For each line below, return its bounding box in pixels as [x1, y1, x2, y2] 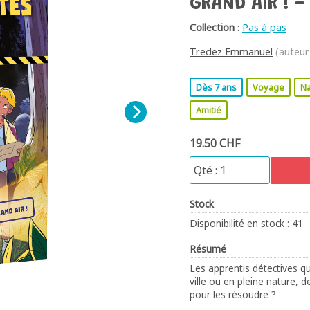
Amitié [196, 103, 221, 116]
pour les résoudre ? [190, 287, 276, 301]
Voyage [253, 80, 284, 93]
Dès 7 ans [196, 80, 237, 93]
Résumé [190, 241, 226, 255]
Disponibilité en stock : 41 [190, 216, 303, 230]
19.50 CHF [190, 135, 240, 151]
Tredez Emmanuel [190, 44, 273, 58]
